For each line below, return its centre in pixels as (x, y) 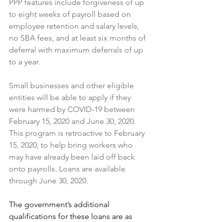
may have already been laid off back (73, 157)
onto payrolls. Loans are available (68, 169)
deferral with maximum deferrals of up (77, 50)
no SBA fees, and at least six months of (78, 38)
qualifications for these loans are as (72, 216)
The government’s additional (60, 204)
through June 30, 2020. (49, 181)
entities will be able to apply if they (71, 97)
